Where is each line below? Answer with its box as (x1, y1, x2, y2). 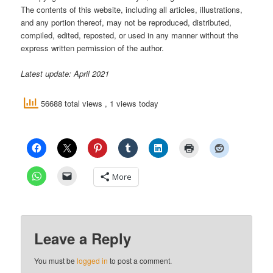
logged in (77, 255, 108, 266)
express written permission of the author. (21, 41, 165, 54)
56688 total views (38, 97, 105, 110)
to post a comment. (108, 255, 172, 266)
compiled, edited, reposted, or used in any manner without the (21, 29, 239, 41)
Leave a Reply (34, 227, 132, 249)
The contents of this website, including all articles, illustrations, (21, 3, 243, 15)
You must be (34, 255, 77, 266)
